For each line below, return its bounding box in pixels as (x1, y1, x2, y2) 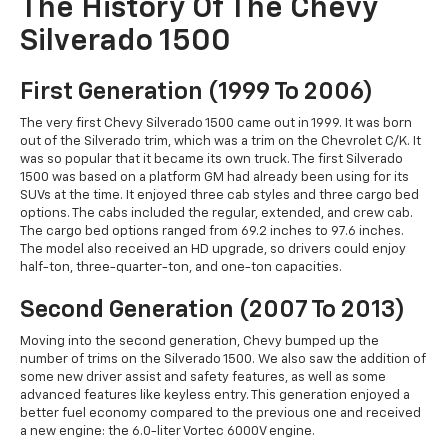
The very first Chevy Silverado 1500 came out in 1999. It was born (20, 116, 412, 130)
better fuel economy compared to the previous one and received (20, 406, 421, 420)
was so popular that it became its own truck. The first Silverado (20, 152, 403, 166)
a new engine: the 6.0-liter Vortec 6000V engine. (20, 424, 315, 438)
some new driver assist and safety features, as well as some (20, 370, 386, 384)
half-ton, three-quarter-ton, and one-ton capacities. (20, 260, 342, 274)
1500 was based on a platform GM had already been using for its (20, 170, 409, 184)
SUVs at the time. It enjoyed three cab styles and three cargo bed (20, 188, 419, 202)
